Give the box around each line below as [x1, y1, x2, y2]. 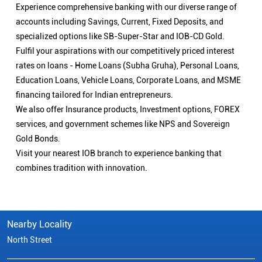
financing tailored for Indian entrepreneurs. [16, 90, 173, 100]
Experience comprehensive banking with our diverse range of [16, 2, 237, 12]
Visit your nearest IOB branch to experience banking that [16, 149, 222, 158]
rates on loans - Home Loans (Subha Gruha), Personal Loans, [16, 61, 239, 71]
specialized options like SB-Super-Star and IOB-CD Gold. [16, 32, 225, 42]
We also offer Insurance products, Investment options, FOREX [16, 105, 240, 115]
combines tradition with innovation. [16, 163, 147, 173]
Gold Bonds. [16, 134, 60, 144]
